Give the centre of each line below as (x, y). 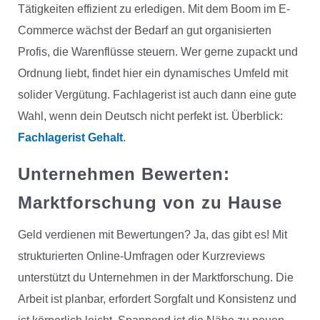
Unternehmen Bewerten (120, 174)
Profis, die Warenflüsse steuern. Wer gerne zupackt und (157, 52)
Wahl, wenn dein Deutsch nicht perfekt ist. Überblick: (150, 116)
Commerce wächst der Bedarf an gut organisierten (144, 31)
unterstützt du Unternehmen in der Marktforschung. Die (155, 278)
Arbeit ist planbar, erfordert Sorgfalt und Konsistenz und (157, 299)
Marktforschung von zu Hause (150, 203)
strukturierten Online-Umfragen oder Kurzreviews (141, 256)
